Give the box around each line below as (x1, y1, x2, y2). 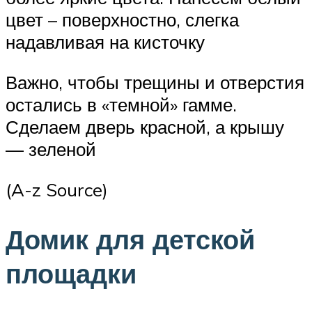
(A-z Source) (6, 178, 108, 201)
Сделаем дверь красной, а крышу (6, 115, 284, 138)
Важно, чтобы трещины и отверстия (6, 70, 304, 93)
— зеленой (6, 137, 96, 160)
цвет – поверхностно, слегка (6, 8, 239, 31)
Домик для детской (6, 222, 255, 257)
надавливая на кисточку (6, 31, 205, 54)
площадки (6, 256, 136, 291)
